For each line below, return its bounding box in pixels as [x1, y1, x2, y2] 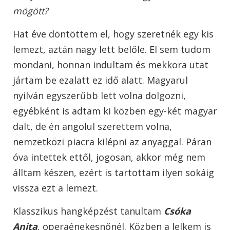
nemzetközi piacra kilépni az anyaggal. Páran [13, 136, 212, 148]
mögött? [13, 5, 51, 17]
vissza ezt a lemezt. [13, 182, 98, 195]
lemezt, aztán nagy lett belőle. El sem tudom [13, 43, 210, 56]
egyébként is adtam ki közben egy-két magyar [13, 105, 217, 118]
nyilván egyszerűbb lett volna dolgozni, [13, 89, 186, 102]
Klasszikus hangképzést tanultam [13, 205, 164, 218]
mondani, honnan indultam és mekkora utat [13, 59, 208, 71]
